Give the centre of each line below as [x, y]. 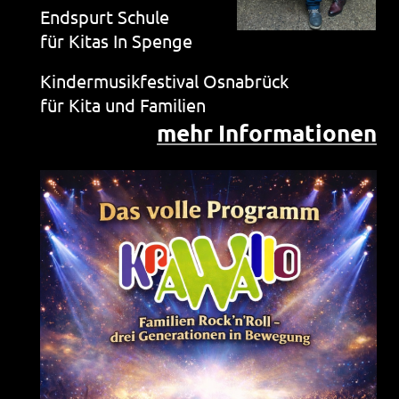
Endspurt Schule [105, 16]
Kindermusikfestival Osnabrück [164, 81]
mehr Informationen [267, 132]
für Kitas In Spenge [116, 41]
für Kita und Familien [125, 105]
